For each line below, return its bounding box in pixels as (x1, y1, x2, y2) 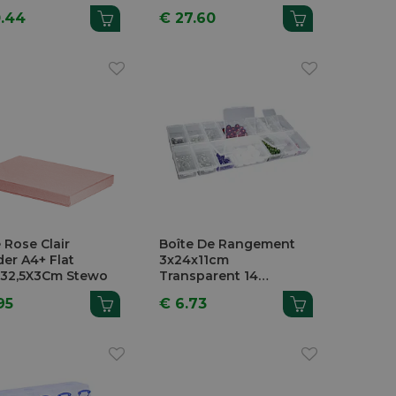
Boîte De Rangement (159, 236, 296, 253)
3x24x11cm (159, 252, 230, 269)
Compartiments (159, 284, 263, 301)
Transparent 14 (159, 268, 259, 285)
